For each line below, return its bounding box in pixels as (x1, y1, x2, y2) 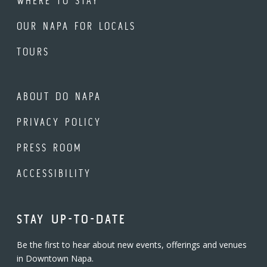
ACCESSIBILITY (17, 167, 91, 179)
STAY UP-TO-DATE (17, 212, 126, 226)
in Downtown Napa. (17, 253, 94, 264)
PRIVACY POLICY (17, 116, 101, 128)
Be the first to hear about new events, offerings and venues (17, 239, 247, 250)
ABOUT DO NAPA (17, 90, 101, 103)
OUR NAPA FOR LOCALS (17, 20, 136, 32)
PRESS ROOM (17, 141, 82, 154)
